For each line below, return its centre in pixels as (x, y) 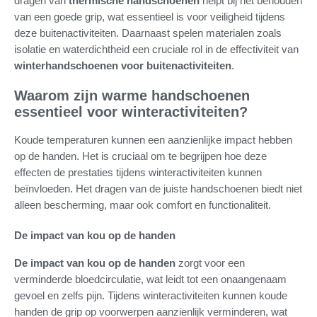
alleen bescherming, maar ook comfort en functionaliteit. (143, 204)
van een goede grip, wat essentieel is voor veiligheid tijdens (150, 16)
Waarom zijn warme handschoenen (132, 95)
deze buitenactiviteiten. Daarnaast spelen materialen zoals (148, 33)
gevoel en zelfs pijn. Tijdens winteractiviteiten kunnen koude (151, 295)
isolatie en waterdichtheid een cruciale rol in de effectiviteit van (156, 49)
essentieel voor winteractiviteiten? (131, 111)
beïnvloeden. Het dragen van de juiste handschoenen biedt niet (158, 188)
